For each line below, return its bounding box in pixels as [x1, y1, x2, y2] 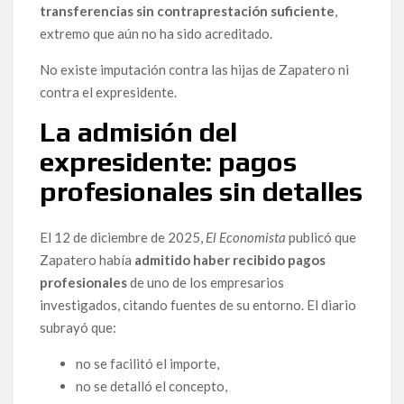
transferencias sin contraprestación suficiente [40, 2, 335, 19]
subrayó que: [40, 319, 117, 336]
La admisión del [40, 115, 238, 148]
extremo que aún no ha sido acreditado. [40, 24, 273, 41]
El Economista [206, 229, 287, 246]
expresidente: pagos [40, 145, 298, 178]
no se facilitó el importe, [76, 355, 220, 372]
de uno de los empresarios [127, 274, 285, 291]
